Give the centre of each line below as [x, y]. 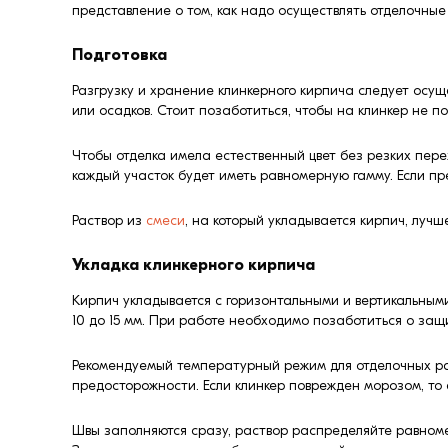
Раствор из [109, 221]
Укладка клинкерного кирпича [193, 265]
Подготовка [119, 55]
